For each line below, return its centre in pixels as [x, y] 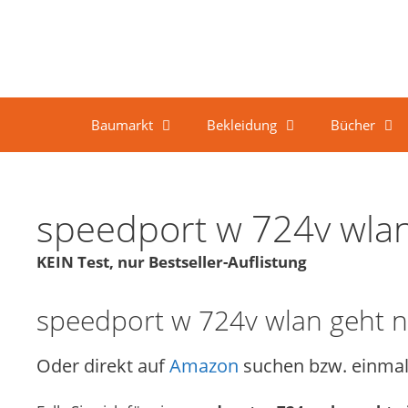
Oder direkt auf [103, 365]
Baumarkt [122, 124]
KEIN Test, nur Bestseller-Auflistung [172, 261]
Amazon [204, 365]
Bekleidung [242, 124]
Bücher [353, 124]
